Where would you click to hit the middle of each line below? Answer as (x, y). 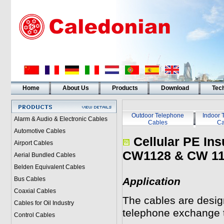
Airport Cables (33, 143)
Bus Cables (29, 179)
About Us (75, 88)
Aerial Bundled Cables (44, 155)
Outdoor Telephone (158, 115)
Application (151, 181)
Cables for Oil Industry (44, 203)
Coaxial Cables (35, 191)
